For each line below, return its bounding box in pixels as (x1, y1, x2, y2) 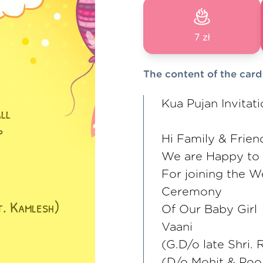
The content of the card (143, 69, 262, 79)
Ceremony (161, 186, 222, 198)
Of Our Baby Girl (161, 204, 257, 215)
